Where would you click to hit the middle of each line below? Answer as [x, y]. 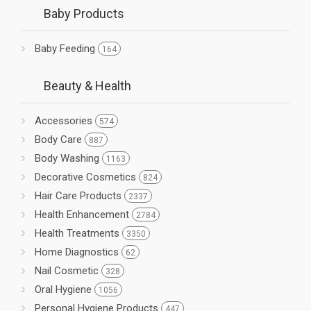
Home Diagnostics [78, 252]
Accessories [65, 121]
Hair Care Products [79, 196]
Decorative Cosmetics [87, 177]
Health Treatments [78, 233]
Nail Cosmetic [68, 271]
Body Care [60, 140]
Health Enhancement [83, 215]
